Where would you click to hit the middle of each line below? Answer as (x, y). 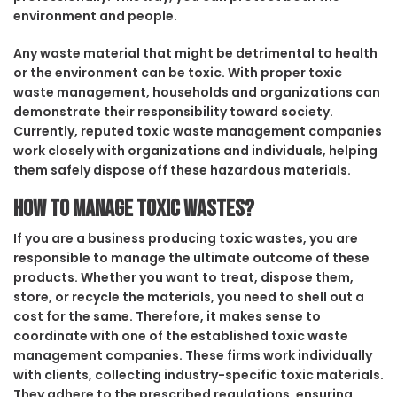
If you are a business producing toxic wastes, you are (186, 239)
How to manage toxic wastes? (134, 210)
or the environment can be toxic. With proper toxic (178, 73)
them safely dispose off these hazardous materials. (182, 171)
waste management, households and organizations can (197, 93)
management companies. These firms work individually (193, 356)
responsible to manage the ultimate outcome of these (191, 258)
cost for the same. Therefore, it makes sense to (167, 317)
